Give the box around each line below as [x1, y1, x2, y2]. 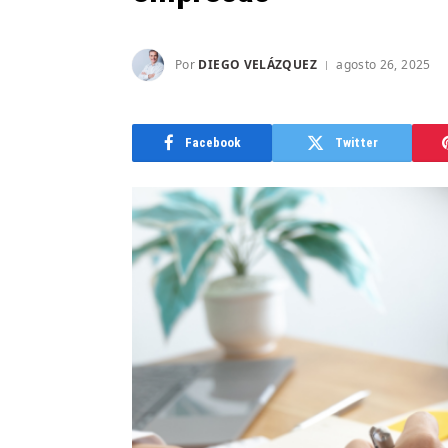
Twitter [334, 135, 378, 151]
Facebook [184, 135, 241, 151]
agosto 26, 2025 [336, 55, 431, 73]
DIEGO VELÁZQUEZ [198, 55, 317, 73]
